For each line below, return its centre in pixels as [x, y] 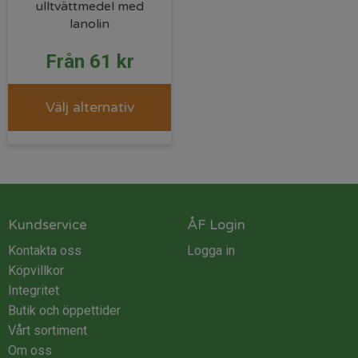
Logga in [211, 250]
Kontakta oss [45, 250]
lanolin [89, 24]
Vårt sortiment [48, 330]
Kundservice [48, 225]
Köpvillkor [36, 270]
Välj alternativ [89, 107]
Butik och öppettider [64, 310]
